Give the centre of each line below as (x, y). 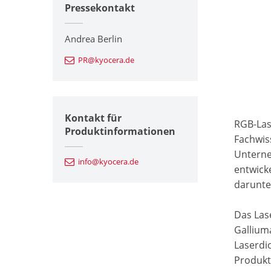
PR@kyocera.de (106, 60)
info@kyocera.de (108, 161)
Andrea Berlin (93, 38)
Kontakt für (93, 118)
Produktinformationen (120, 131)
